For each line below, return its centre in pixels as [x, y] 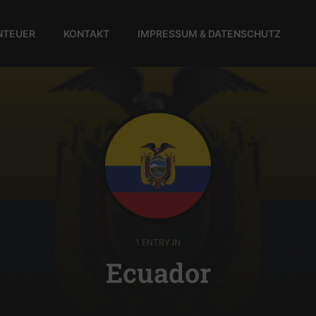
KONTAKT [86, 33]
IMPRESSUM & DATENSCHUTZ [209, 33]
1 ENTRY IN [158, 242]
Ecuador [158, 272]
